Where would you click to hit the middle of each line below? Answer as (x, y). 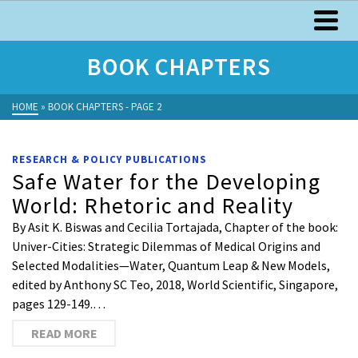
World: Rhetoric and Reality (153, 205)
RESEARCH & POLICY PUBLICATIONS (109, 159)
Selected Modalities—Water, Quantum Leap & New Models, (171, 265)
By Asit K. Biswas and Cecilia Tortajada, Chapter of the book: (175, 227)
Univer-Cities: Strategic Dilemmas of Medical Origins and (166, 246)
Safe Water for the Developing (166, 181)
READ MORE (64, 333)
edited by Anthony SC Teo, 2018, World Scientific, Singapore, (175, 284)
